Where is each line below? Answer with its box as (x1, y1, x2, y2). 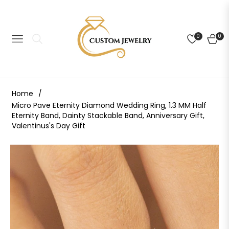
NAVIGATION (10, 36, 60, 47)
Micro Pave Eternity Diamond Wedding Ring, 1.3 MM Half (12, 100, 207, 110)
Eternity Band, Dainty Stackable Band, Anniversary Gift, (12, 110, 204, 121)
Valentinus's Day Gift (12, 120, 85, 131)
